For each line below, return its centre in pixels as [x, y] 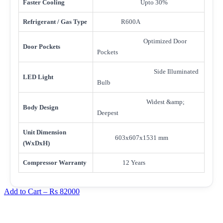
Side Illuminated [148, 71]
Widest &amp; [141, 102]
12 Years [121, 162]
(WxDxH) [36, 143]
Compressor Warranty [55, 162]
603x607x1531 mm [133, 137]
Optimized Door [142, 41]
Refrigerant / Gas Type [55, 21]
